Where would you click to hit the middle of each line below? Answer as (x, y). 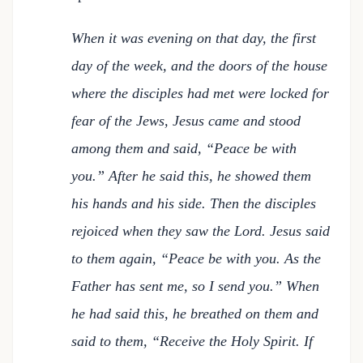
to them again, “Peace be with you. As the (196, 258)
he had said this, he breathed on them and (195, 314)
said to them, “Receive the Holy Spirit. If (192, 341)
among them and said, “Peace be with (184, 148)
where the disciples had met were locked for (200, 93)
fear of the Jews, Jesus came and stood (186, 121)
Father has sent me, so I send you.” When (195, 286)
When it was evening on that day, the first (194, 38)
